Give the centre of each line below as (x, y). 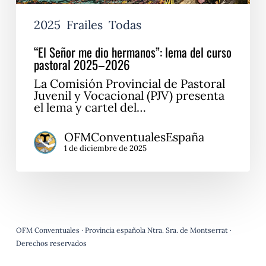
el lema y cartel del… (90, 107)
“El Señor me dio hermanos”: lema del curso (132, 52)
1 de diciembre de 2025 (105, 148)
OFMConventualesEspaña (134, 137)
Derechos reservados (51, 243)
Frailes (84, 24)
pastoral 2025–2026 (82, 64)
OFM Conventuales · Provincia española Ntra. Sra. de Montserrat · (123, 230)
